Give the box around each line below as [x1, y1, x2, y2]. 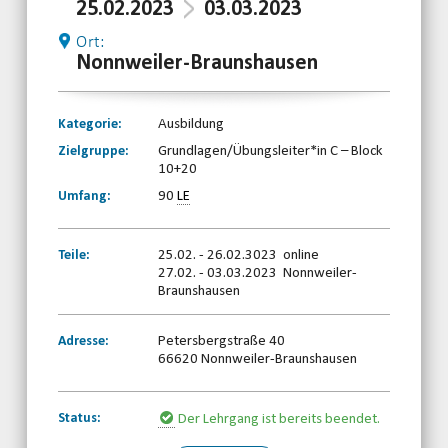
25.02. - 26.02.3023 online [158, 248, 320, 264]
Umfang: [58, 189, 112, 205]
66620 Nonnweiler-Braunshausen [158, 352, 358, 368]
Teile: [58, 248, 91, 264]
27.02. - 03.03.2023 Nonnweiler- [158, 266, 358, 282]
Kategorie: [58, 117, 123, 133]
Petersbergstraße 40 [158, 334, 286, 350]
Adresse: [58, 334, 110, 350]
